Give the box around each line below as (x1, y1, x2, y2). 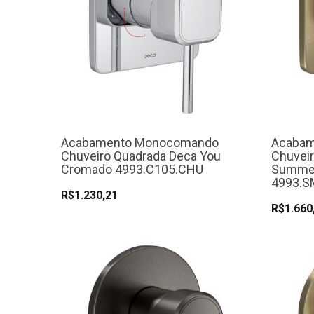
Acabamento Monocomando (61, 135, 219, 151)
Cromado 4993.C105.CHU (61, 162, 203, 177)
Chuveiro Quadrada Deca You (61, 149, 221, 164)
